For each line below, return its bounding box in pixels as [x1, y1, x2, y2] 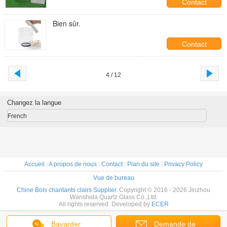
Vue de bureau [93, 174, 134, 181]
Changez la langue [7, 99, 61, 106]
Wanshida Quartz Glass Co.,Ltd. [69, 194, 158, 201]
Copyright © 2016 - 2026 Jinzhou [119, 186, 210, 194]
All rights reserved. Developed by [58, 201, 152, 208]
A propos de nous [49, 161, 97, 168]
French [7, 112, 27, 120]
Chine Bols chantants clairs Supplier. [17, 186, 119, 194]
